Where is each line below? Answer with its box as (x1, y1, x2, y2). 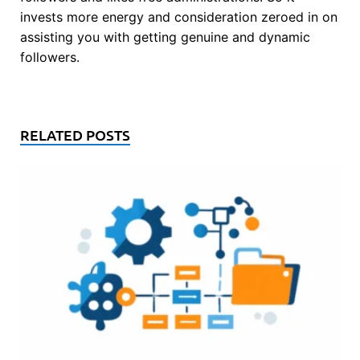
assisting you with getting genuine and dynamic (20, 28, 310, 45)
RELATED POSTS (20, 125, 130, 144)
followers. (20, 48, 80, 65)
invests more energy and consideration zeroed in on (20, 8, 337, 25)
